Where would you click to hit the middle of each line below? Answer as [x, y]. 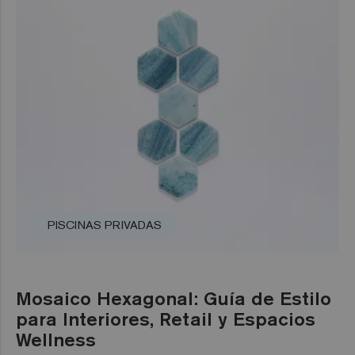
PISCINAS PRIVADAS [105, 224]
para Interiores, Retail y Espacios [166, 318]
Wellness [56, 339]
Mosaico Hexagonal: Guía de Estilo [174, 298]
